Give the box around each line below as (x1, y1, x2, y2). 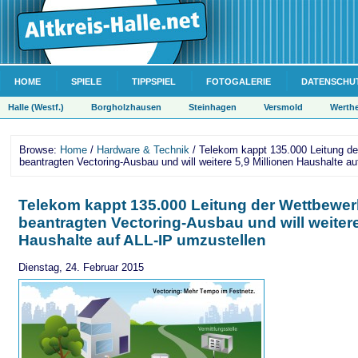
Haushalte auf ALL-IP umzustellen (18, 232, 266, 249)
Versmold (264, 102, 303, 112)
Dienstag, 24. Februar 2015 (18, 261, 144, 273)
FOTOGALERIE (206, 77, 271, 86)
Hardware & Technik (97, 144, 189, 156)
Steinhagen (189, 102, 237, 112)
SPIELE (71, 77, 101, 86)
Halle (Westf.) (8, 102, 64, 112)
